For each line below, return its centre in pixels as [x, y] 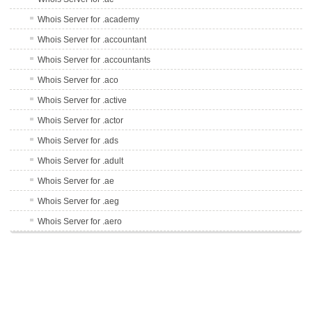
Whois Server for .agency [85, 302]
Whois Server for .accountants [94, 60]
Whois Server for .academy [89, 19]
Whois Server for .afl [76, 262]
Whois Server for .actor [81, 120]
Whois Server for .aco [78, 80]
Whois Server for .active [83, 100]
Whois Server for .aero [80, 221]
